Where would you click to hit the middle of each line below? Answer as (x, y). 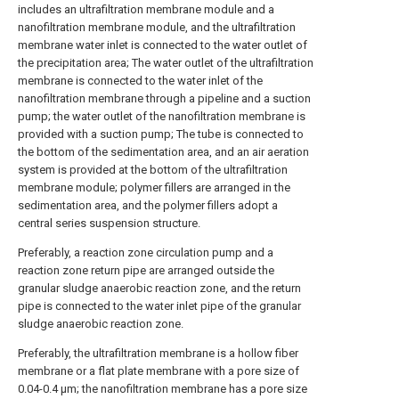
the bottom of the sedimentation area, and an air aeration (163, 151)
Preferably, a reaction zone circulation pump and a (146, 252)
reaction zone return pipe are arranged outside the (146, 270)
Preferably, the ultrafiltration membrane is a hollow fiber (158, 353)
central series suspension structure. (109, 223)
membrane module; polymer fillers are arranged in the (154, 187)
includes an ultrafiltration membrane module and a (146, 9)
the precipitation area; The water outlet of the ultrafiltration (166, 62)
